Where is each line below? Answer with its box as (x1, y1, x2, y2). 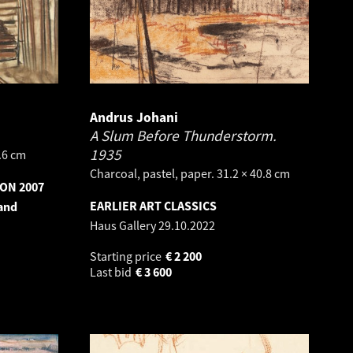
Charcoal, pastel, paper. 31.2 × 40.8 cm (90, 165, 290, 181)
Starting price (90, 247, 164, 264)
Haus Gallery (90, 217, 158, 233)
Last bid (90, 263, 134, 280)
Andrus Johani (90, 108, 178, 126)
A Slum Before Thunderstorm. (90, 125, 277, 145)
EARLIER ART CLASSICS (90, 197, 217, 214)
